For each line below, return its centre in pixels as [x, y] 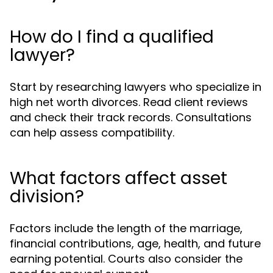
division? [47, 197]
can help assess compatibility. [92, 133]
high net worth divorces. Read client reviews [129, 102]
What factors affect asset [119, 178]
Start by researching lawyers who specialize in [136, 87]
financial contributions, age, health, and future [135, 243]
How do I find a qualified [112, 37]
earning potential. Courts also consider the [126, 259]
